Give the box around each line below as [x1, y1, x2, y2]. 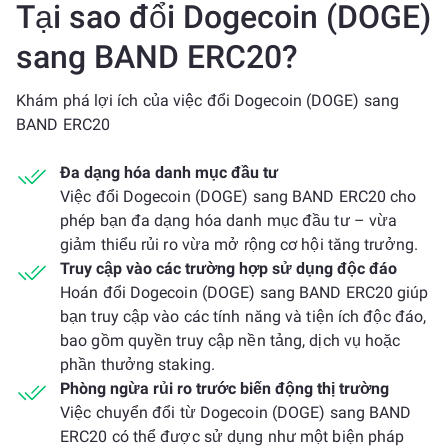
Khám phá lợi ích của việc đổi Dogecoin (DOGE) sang [16, 91, 400, 110]
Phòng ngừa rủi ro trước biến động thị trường [60, 379, 389, 398]
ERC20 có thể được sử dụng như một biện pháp [60, 427, 405, 446]
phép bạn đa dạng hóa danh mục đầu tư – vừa [60, 211, 398, 230]
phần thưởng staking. [60, 355, 215, 374]
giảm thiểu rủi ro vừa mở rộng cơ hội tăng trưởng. [60, 235, 418, 254]
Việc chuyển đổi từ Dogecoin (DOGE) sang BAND [60, 403, 412, 422]
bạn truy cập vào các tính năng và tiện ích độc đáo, [60, 307, 427, 326]
